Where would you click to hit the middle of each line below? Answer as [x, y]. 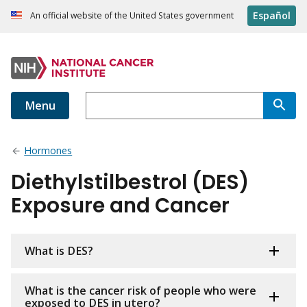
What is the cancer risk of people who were [140, 291]
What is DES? [59, 251]
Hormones [48, 151]
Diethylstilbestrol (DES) [130, 182]
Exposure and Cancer [120, 206]
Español [272, 16]
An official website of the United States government [132, 16]
